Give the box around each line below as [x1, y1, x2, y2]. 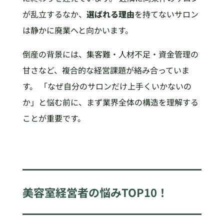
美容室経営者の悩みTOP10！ [22, 183, 168, 200]
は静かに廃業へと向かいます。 [22, 24, 133, 36]
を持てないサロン [134, 8, 198, 20]
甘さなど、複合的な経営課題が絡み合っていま [22, 64, 189, 76]
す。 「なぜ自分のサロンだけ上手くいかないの [22, 80, 191, 92]
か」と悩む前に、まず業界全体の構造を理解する [22, 96, 198, 108]
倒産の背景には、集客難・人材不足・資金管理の [22, 48, 198, 60]
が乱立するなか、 [22, 8, 86, 20]
